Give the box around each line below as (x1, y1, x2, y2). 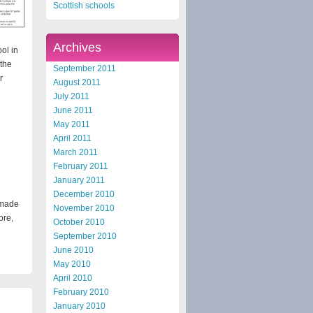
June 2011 (53, 105, 93, 115)
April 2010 (53, 272, 92, 283)
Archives (53, 40, 101, 54)
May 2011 (53, 119, 90, 129)
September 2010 (53, 231, 117, 241)
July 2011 (53, 91, 89, 101)
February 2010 (53, 286, 109, 297)
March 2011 (53, 147, 98, 157)
